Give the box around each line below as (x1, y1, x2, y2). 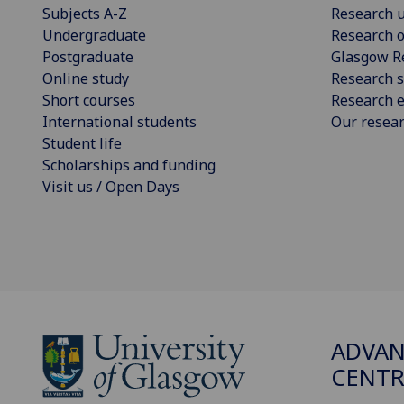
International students (42, 111, 197, 132)
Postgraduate (42, 46, 133, 67)
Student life (42, 133, 122, 153)
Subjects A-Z (42, 3, 127, 23)
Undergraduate (42, 24, 146, 45)
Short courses (42, 89, 135, 110)
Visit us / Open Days (42, 176, 179, 197)
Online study (42, 68, 129, 88)
